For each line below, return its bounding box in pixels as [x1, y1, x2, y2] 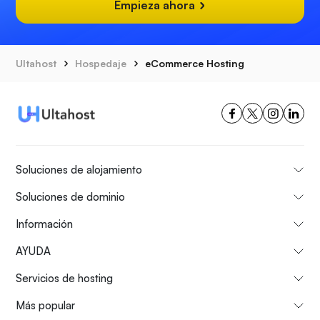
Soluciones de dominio [16, 190, 125, 204]
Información [16, 217, 73, 231]
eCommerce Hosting [145, 56, 244, 69]
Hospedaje [75, 56, 126, 69]
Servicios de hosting [16, 271, 113, 286]
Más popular [16, 299, 75, 313]
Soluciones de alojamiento [16, 163, 142, 177]
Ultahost [16, 56, 56, 69]
